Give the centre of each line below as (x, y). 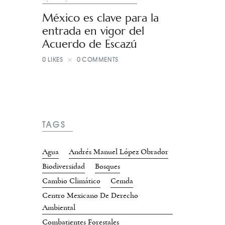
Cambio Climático (71, 181)
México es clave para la (100, 18)
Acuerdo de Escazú (90, 44)
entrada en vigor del (93, 31)
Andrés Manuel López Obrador (119, 152)
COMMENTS (100, 60)
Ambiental (59, 208)
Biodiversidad (64, 166)
